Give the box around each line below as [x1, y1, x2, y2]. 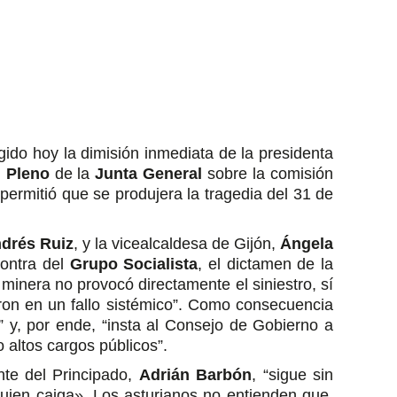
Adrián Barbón [138, 366, 253, 384]
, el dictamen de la [198, 255, 334, 273]
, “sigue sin [252, 366, 334, 384]
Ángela [280, 235, 333, 253]
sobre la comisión [202, 165, 334, 183]
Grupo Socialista [69, 255, 198, 273]
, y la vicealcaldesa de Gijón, [74, 235, 280, 253]
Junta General [95, 165, 203, 183]
